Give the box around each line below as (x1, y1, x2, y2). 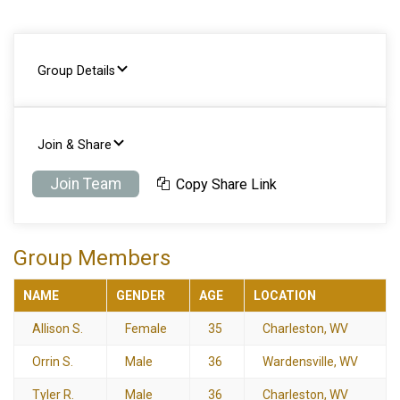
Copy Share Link (171, 175, 277, 193)
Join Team (50, 174, 121, 193)
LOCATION (254, 287, 316, 303)
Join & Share (37, 137, 112, 153)
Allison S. (32, 321, 83, 336)
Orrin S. (32, 354, 73, 369)
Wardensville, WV (262, 354, 358, 369)
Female (125, 321, 167, 336)
